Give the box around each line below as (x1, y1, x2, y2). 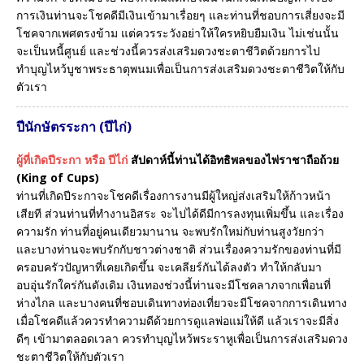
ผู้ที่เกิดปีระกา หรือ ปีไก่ (16, 151, 128, 167)
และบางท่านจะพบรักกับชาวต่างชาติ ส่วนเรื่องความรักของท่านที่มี (16, 240, 341, 257)
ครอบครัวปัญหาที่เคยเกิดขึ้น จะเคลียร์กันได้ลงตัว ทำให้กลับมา (16, 258, 322, 275)
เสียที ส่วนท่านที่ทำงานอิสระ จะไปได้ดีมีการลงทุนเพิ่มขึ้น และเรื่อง (16, 205, 344, 221)
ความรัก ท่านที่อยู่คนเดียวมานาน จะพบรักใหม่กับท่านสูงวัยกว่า (16, 223, 324, 239)
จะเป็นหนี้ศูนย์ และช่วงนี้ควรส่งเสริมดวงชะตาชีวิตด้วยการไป (16, 43, 320, 58)
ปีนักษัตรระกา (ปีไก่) (16, 117, 132, 136)
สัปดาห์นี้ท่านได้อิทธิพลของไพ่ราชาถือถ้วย (131, 151, 339, 167)
